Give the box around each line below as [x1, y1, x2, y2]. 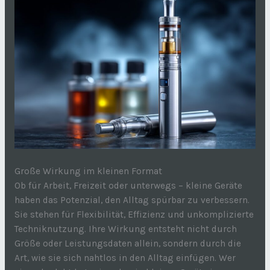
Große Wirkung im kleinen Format [14, 165, 162, 177]
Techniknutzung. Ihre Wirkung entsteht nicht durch [14, 223, 237, 234]
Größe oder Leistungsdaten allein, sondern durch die [14, 237, 241, 249]
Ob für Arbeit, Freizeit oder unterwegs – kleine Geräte [14, 180, 242, 191]
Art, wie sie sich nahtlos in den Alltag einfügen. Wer [14, 252, 236, 263]
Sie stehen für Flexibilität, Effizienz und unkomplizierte [14, 209, 254, 220]
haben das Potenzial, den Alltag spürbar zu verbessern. [14, 194, 250, 206]
